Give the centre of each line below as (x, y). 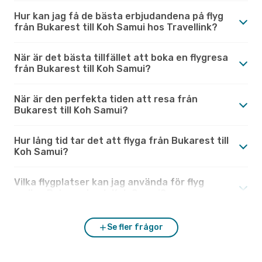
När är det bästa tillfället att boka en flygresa (121, 57)
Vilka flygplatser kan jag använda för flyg (109, 182)
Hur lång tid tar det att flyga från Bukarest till (121, 140)
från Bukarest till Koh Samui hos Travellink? (116, 27)
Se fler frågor (135, 227)
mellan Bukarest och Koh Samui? (90, 193)
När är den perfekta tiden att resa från (106, 99)
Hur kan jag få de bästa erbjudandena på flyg (119, 16)
